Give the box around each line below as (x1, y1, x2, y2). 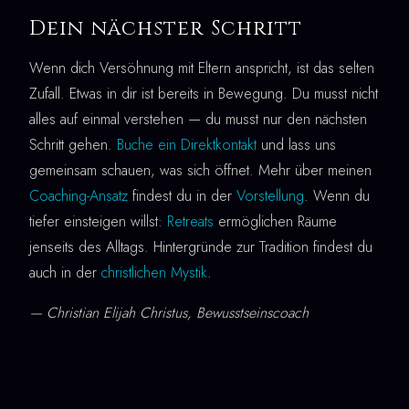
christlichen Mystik (101, 261, 207, 283)
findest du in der (128, 184, 236, 206)
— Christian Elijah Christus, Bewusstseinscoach (29, 301, 309, 323)
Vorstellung (236, 184, 304, 206)
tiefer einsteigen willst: (29, 210, 167, 232)
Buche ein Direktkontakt (117, 133, 257, 155)
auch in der (29, 261, 101, 283)
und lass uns (257, 133, 336, 155)
